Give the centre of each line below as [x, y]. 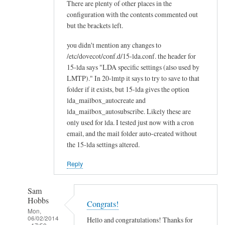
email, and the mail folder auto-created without [132, 133]
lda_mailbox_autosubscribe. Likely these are [129, 111]
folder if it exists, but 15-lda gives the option [128, 89]
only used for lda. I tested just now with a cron [130, 122]
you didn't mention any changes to [114, 45]
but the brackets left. [95, 26]
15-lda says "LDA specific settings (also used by [133, 67]
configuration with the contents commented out [132, 15]
